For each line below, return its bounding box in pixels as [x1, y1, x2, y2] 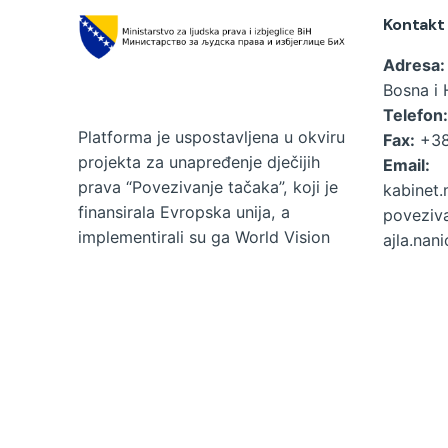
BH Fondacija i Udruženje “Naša [78, 251, 317, 272]
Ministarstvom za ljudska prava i [78, 301, 323, 322]
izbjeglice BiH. [78, 326, 185, 347]
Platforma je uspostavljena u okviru [78, 126, 345, 147]
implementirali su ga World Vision [78, 226, 330, 247]
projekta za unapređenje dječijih [78, 151, 320, 172]
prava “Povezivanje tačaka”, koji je [78, 176, 338, 197]
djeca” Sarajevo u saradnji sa [78, 276, 296, 297]
